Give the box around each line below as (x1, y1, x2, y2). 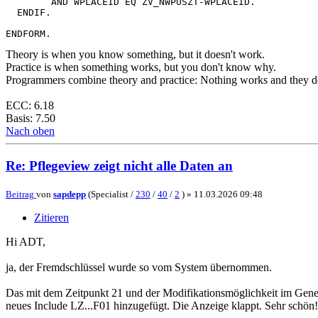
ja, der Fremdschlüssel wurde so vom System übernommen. (6, 261, 272, 273)
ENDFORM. (6, 28, 51, 40)
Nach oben (6, 125, 55, 138)
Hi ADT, (6, 235, 45, 248)
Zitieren (34, 211, 69, 224)
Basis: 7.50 (6, 112, 55, 125)
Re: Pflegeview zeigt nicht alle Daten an (6, 158, 233, 173)
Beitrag (6, 188, 34, 199)
